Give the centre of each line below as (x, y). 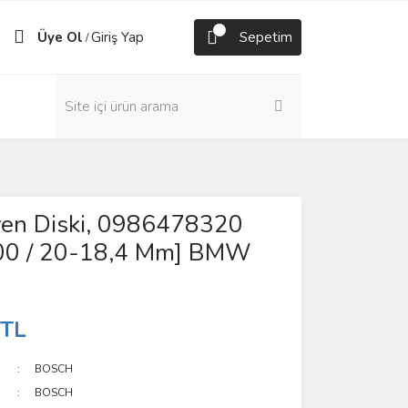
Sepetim (266, 37)
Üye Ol (60, 37)
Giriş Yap (117, 37)
